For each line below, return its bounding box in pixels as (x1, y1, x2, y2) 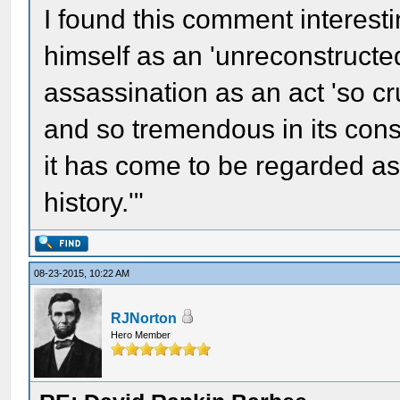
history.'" (44, 187, 145, 217)
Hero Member (111, 329, 171, 340)
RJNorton (111, 311, 178, 326)
